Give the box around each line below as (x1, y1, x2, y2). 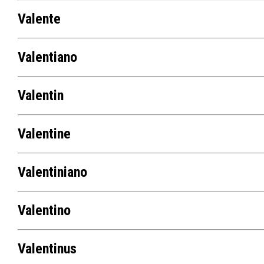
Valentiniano (17, 164, 87, 181)
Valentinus (17, 240, 77, 258)
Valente (17, 11, 61, 28)
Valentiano (17, 49, 77, 66)
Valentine (17, 126, 71, 143)
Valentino (17, 202, 71, 219)
